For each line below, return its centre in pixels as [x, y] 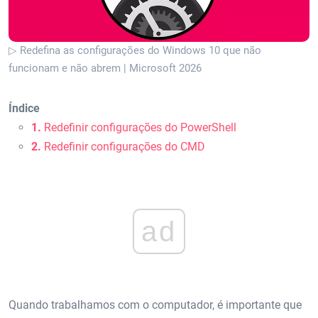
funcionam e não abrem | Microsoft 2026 [105, 68]
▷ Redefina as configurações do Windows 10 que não [135, 50]
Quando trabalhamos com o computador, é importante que [155, 305]
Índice [24, 108]
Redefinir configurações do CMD [123, 146]
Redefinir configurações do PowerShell [139, 127]
